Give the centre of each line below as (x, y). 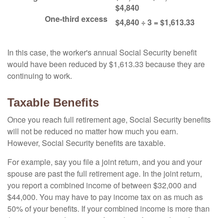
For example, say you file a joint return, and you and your (105, 162)
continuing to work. (40, 76)
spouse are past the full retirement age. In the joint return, (105, 173)
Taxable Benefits (53, 102)
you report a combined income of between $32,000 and (102, 185)
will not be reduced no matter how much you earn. (93, 131)
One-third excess (80, 19)
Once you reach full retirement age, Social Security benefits (109, 119)
